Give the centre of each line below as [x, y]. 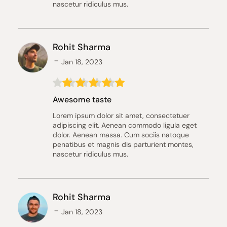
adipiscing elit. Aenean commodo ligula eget [124, 125]
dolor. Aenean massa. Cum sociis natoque [121, 135]
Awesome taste [82, 100]
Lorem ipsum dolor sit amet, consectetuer [121, 116]
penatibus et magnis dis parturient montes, [123, 144]
